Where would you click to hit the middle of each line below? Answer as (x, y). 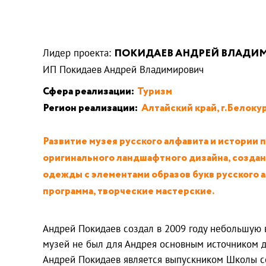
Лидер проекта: (78, 53)
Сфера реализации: (88, 91)
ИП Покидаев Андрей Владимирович (123, 69)
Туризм (155, 91)
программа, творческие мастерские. (129, 191)
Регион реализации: (90, 108)
